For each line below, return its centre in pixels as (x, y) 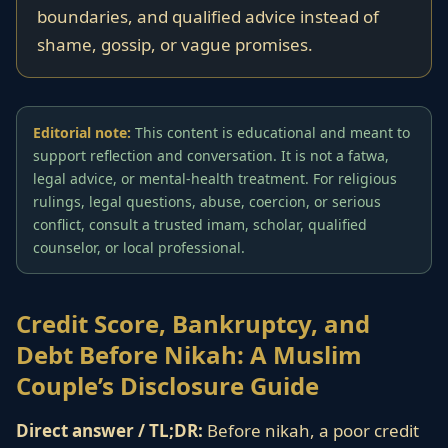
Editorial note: (82, 132)
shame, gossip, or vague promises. (175, 44)
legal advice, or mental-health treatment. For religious (215, 178)
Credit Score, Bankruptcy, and (193, 323)
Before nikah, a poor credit (311, 430)
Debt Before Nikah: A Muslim (189, 354)
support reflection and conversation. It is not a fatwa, (211, 155)
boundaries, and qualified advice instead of (208, 16)
